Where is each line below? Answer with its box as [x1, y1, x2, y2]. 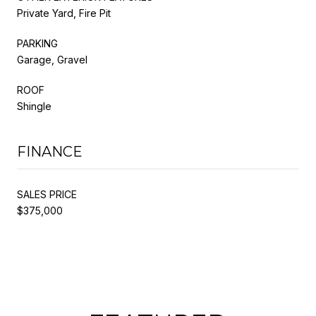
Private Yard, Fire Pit [17, 6, 111, 19]
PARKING [17, 37, 58, 49]
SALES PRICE [17, 188, 77, 200]
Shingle [17, 99, 51, 112]
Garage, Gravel [17, 53, 87, 66]
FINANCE [17, 142, 83, 160]
